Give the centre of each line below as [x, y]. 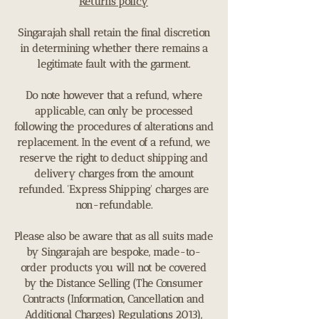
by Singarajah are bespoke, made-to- [114, 252]
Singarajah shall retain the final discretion [114, 32]
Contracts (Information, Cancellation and [114, 299]
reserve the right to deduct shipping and [114, 158]
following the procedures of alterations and [114, 126]
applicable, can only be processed [114, 111]
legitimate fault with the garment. [114, 64]
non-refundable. [114, 205]
